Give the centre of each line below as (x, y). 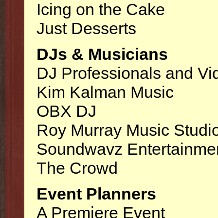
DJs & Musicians (102, 54)
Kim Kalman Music (105, 92)
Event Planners (96, 194)
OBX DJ (66, 111)
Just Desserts (86, 28)
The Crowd (77, 168)
